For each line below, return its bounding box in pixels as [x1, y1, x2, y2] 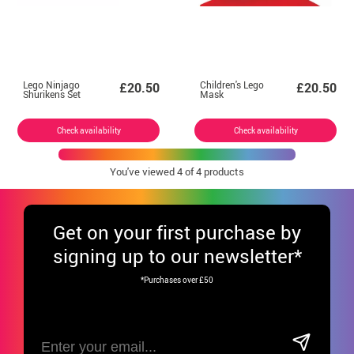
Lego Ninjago [23, 77, 80, 91]
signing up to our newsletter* [52, 243, 302, 269]
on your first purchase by [87, 219, 301, 245]
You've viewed [110, 164, 177, 179]
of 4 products [183, 164, 244, 179]
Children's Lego [200, 77, 264, 91]
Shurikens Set [23, 87, 81, 100]
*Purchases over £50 [141, 273, 213, 285]
